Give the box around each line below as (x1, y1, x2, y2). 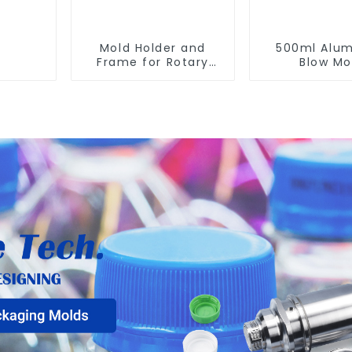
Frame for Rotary (97, 53, 209, 70)
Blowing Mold (110, 68, 196, 84)
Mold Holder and (99, 39, 206, 56)
